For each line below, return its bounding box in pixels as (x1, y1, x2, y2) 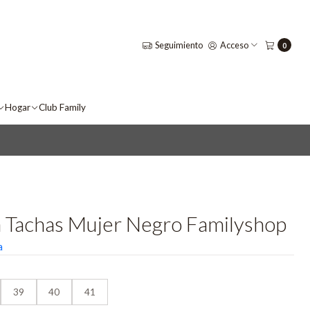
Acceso (220, 39, 249, 51)
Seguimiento (154, 39, 203, 51)
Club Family (38, 101, 86, 113)
